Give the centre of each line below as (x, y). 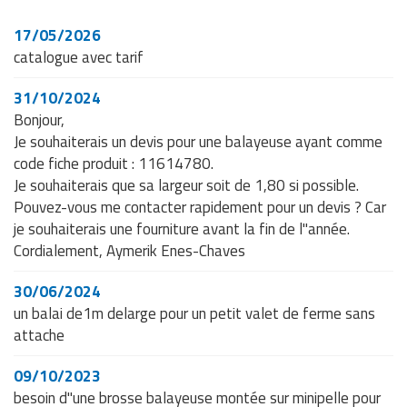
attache (39, 335)
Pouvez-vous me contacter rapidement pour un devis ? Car (200, 207)
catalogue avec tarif (79, 57)
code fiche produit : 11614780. (114, 163)
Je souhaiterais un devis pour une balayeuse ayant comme (198, 141)
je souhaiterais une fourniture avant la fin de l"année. (182, 228)
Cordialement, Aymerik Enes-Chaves (129, 250)
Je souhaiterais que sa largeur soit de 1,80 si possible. (186, 185)
